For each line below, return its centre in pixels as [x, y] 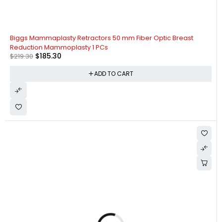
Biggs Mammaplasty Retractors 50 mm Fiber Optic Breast [102, 38]
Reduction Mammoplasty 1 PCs [59, 47]
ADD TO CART [113, 73]
